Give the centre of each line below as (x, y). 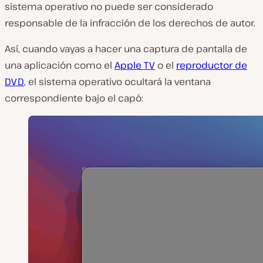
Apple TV (135, 65)
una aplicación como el (60, 65)
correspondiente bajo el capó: (74, 98)
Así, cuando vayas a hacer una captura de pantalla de (126, 49)
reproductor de (212, 65)
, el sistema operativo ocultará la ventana (117, 82)
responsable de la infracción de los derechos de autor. (130, 23)
